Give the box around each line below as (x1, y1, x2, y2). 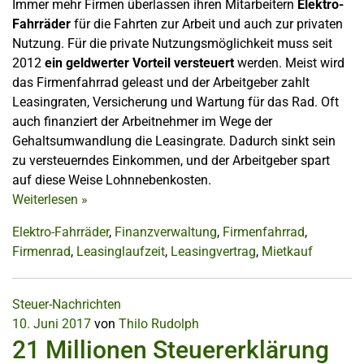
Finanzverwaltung (115, 223, 217, 240)
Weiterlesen (12, 191, 81, 207)
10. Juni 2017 (12, 315, 91, 331)
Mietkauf (262, 243, 313, 259)
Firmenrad (12, 243, 71, 259)
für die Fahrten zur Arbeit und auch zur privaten (71, 15, 343, 32)
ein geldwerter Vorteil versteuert (45, 54, 234, 71)
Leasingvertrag (171, 243, 256, 259)
